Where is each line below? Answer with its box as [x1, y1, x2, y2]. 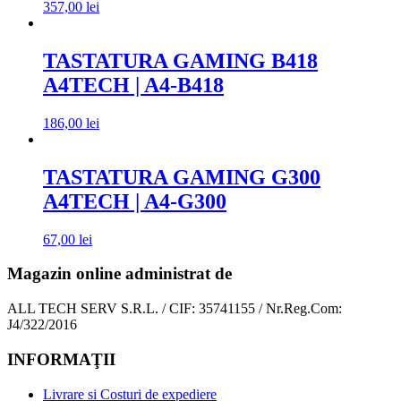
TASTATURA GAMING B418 [43, 49, 318, 73]
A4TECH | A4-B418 [43, 73, 224, 98]
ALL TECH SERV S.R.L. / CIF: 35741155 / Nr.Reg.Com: [7, 301, 342, 317]
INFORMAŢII [7, 349, 115, 369]
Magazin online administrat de [7, 264, 232, 284]
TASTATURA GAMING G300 [43, 165, 320, 189]
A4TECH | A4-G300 [43, 189, 226, 213]
